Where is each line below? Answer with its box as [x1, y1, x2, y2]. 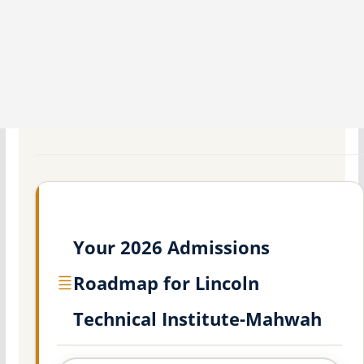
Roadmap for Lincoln [72, 271, 259, 296]
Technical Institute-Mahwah [72, 306, 322, 331]
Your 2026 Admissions [72, 235, 270, 260]
